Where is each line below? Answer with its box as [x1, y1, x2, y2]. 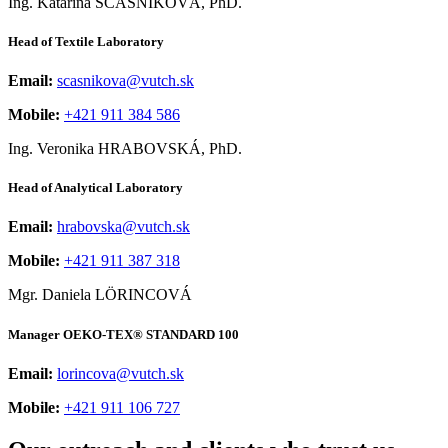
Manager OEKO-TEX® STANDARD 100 [8, 326, 239, 342]
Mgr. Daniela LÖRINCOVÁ [8, 286, 192, 304]
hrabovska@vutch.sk [57, 218, 190, 236]
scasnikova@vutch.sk [57, 72, 194, 90]
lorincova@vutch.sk [57, 364, 184, 382]
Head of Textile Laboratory [8, 33, 164, 49]
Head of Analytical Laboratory [8, 180, 183, 196]
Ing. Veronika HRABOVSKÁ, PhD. [8, 140, 242, 158]
